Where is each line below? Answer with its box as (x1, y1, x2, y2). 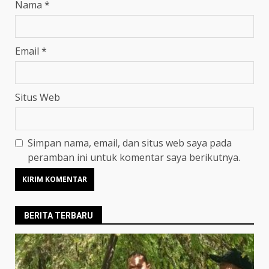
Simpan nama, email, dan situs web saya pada (28, 136, 232, 150)
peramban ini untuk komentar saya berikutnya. (28, 150, 240, 164)
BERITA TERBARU (24, 210, 93, 220)
